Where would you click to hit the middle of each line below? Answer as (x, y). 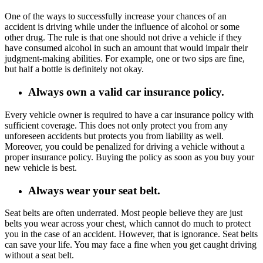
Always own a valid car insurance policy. (128, 92)
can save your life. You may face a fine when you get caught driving (131, 245)
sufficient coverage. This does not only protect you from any (116, 125)
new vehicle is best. (42, 167)
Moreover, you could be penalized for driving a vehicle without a (125, 146)
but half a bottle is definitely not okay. (75, 69)
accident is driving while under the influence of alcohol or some (122, 27)
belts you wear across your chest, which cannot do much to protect (128, 224)
